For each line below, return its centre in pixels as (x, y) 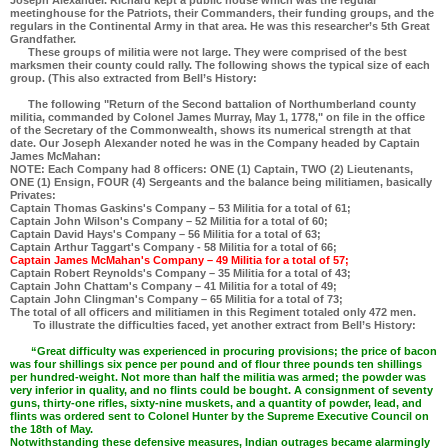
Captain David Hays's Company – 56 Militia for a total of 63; (165, 234)
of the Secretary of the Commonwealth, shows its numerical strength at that (210, 130)
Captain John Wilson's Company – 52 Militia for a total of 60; (169, 221)
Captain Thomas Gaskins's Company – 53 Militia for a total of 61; (180, 208)
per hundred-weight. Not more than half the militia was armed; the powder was (218, 377)
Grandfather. (43, 39)
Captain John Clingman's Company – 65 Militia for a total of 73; (176, 299)
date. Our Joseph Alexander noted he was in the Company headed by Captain (215, 143)
